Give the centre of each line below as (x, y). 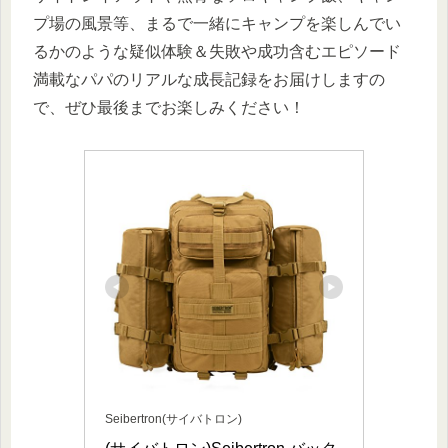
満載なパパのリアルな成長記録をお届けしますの (209, 79)
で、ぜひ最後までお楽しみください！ (169, 107)
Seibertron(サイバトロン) (173, 419)
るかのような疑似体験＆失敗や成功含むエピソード (217, 51)
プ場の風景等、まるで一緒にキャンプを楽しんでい (217, 23)
